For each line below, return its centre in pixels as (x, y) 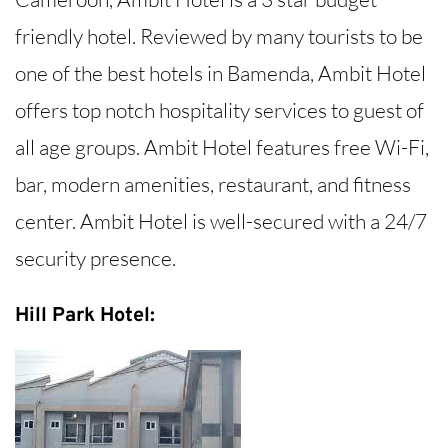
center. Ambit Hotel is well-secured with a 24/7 (221, 220)
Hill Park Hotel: (85, 315)
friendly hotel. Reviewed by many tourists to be (219, 35)
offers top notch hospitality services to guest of (219, 109)
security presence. (95, 257)
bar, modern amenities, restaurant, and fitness (213, 183)
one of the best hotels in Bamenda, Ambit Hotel (220, 72)
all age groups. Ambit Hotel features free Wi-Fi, (222, 146)
